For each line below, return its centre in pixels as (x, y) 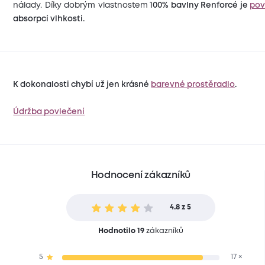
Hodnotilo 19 (121, 231)
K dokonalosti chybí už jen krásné (82, 84)
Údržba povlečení (49, 112)
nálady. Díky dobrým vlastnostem (80, 6)
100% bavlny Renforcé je (199, 6)
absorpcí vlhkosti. (49, 19)
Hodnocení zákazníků (141, 176)
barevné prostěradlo (193, 84)
